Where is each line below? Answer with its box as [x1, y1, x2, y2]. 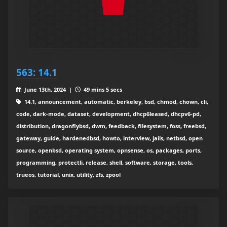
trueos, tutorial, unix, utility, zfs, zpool [16, 171, 121, 179]
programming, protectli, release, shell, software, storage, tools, [16, 159, 193, 167]
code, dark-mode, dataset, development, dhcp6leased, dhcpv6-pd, [16, 110, 201, 118]
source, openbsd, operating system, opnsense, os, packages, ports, [16, 146, 202, 155]
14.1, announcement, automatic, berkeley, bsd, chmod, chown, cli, [22, 98, 208, 106]
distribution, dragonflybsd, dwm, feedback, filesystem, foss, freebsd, [16, 122, 206, 130]
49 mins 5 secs [82, 86, 122, 94]
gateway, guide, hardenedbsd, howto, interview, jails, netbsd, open [16, 134, 203, 142]
